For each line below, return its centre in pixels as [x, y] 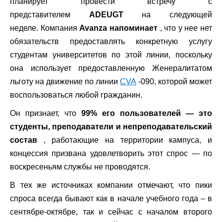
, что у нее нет [185, 28]
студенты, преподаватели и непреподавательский [111, 127]
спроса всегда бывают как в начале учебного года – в [111, 198]
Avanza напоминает [118, 28]
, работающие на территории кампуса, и [125, 140]
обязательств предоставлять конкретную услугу [111, 41]
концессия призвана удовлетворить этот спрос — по [111, 153]
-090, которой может [174, 82]
